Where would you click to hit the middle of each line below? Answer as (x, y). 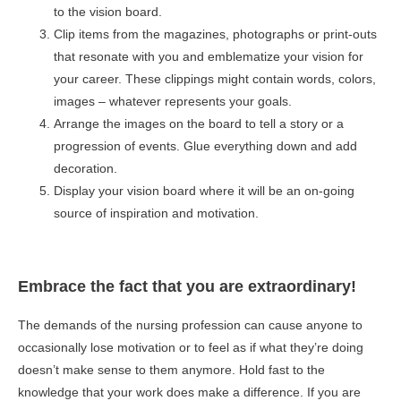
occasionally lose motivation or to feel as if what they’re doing (191, 347)
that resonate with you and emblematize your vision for (209, 56)
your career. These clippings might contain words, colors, (215, 79)
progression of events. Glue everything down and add (205, 146)
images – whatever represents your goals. (173, 101)
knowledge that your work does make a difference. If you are (189, 392)
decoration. (85, 168)
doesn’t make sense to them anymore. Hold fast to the (171, 370)
